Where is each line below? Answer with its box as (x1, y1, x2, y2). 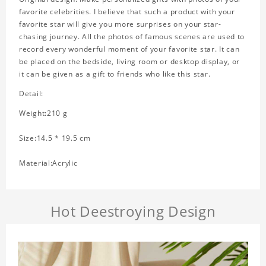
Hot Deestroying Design (50, 201, 216, 221)
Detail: (19, 88, 44, 99)
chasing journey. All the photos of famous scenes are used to (19, 31, 245, 42)
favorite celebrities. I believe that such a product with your (19, 7, 235, 17)
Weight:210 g (19, 108, 68, 119)
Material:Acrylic (19, 158, 78, 169)
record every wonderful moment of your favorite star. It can (19, 44, 240, 55)
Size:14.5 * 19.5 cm (19, 133, 91, 144)
